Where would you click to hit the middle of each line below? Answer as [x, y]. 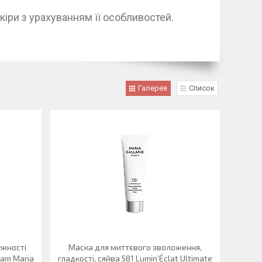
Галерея [153, 88]
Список [202, 88]
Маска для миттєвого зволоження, [135, 247]
